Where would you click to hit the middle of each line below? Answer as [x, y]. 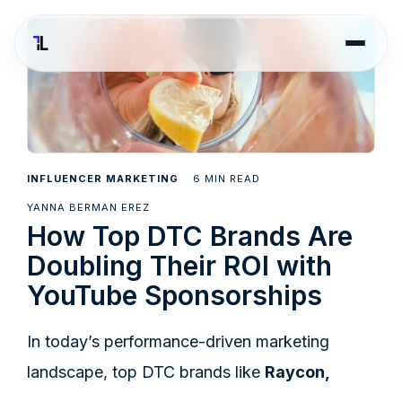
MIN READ [232, 178]
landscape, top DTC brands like [146, 371]
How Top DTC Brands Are [190, 236]
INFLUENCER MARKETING [103, 178]
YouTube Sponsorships [175, 295]
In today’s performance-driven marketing [178, 341]
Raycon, [297, 371]
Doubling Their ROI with [179, 265]
